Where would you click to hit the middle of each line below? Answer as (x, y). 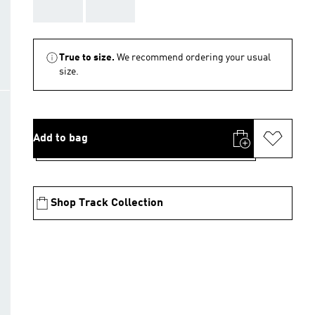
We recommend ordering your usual (194, 58)
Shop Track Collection (107, 203)
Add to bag (60, 139)
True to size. (87, 58)
